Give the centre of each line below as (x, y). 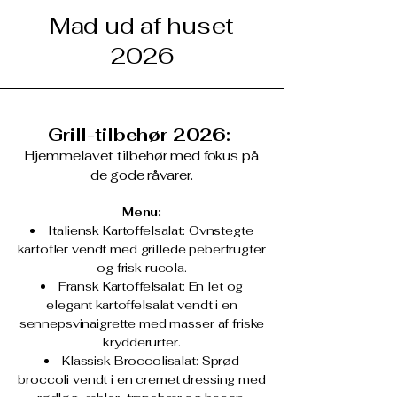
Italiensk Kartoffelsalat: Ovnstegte (151, 230)
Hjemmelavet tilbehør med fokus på (142, 156)
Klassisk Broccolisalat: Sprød (151, 361)
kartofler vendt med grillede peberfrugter (142, 249)
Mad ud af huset (142, 26)
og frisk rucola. (142, 268)
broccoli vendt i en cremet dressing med (142, 379)
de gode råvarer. (142, 175)
